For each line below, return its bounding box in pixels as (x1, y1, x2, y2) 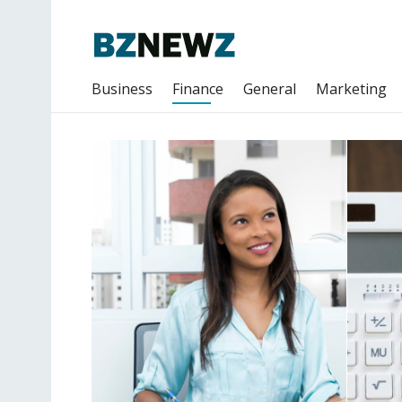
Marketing (316, 79, 387, 99)
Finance (172, 79, 223, 99)
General (243, 79, 296, 99)
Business (92, 79, 153, 99)
